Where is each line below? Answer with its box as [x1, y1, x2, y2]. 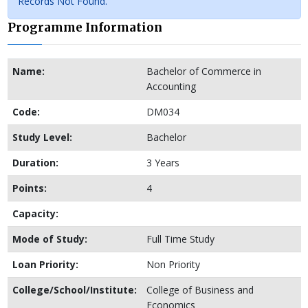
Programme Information [7, 20, 162, 36]
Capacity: [12, 207, 58, 221]
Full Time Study [146, 232, 214, 246]
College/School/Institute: [12, 283, 137, 297]
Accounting [146, 80, 196, 93]
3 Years [146, 156, 179, 170]
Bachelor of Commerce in [146, 65, 261, 78]
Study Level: [12, 131, 72, 144]
